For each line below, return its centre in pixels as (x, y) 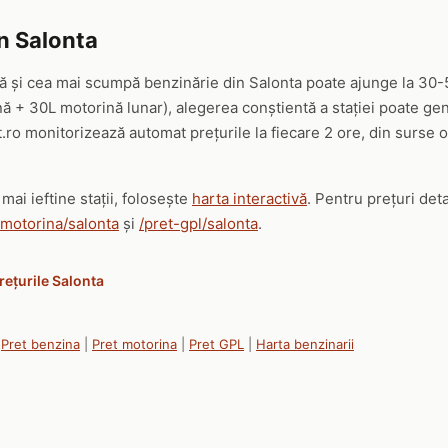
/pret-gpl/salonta (198, 223)
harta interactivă (249, 198)
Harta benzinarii (305, 344)
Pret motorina (134, 344)
